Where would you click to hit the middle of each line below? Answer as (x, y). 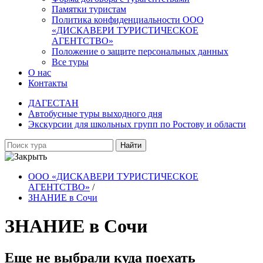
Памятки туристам (89, 9)
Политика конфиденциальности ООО (128, 20)
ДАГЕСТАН (53, 103)
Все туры (70, 62)
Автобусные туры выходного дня (95, 114)
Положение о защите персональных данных (140, 51)
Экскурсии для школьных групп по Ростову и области (137, 124)
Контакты (48, 83)
